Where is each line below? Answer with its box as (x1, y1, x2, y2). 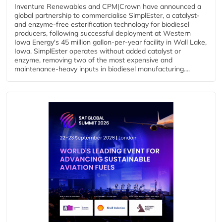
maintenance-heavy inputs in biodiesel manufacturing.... (14, 64, 190, 73)
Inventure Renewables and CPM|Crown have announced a (14, 1, 201, 11)
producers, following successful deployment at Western (14, 28, 191, 38)
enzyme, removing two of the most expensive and (14, 55, 172, 64)
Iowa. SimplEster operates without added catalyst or (14, 46, 181, 55)
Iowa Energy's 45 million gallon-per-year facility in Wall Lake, (14, 37, 207, 47)
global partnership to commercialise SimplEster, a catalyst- (14, 10, 200, 20)
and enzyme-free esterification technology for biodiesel (14, 19, 189, 29)
